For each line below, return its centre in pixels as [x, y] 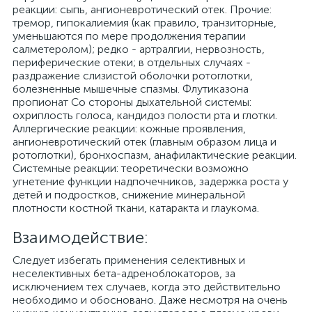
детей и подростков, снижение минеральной [129, 195]
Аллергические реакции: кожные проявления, [129, 128]
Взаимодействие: [80, 237]
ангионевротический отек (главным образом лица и [145, 142]
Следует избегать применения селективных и [129, 260]
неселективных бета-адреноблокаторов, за [124, 273]
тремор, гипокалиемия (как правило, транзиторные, [145, 23]
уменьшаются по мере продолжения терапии [129, 36]
